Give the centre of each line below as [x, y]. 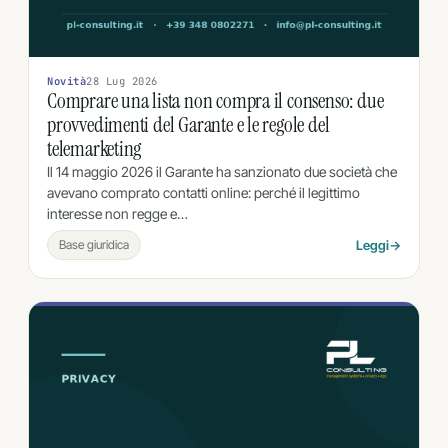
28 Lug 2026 [122, 80]
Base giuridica [94, 244]
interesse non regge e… [117, 213]
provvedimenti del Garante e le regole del [188, 124]
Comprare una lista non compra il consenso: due [215, 100]
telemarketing [94, 148]
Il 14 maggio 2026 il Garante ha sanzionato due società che [222, 171]
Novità [67, 80]
